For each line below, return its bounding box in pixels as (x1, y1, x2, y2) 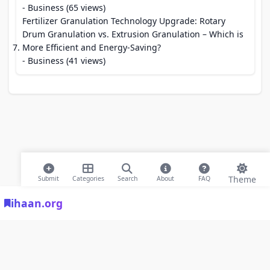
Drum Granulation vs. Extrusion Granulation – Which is (22, 28, 243, 40)
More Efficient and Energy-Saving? (22, 42, 161, 53)
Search (117, 174, 137, 183)
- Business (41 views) (22, 55, 105, 66)
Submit (38, 174, 60, 183)
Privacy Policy (200, 204, 246, 215)
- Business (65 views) (22, 2, 105, 13)
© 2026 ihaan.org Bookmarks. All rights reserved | (24, 204, 201, 215)
